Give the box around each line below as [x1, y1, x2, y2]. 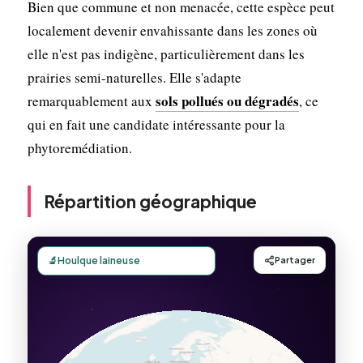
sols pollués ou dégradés [155, 90, 299, 111]
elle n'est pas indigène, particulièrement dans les [27, 44, 305, 63]
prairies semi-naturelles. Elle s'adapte [27, 67, 241, 87]
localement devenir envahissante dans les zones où [27, 20, 318, 40]
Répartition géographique [43, 190, 257, 212]
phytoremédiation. [27, 138, 132, 157]
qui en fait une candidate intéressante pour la [27, 114, 285, 134]
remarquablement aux [27, 91, 156, 110]
